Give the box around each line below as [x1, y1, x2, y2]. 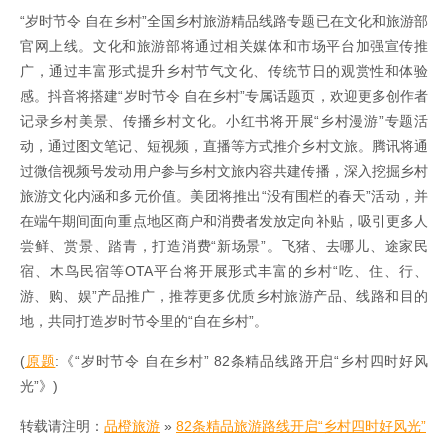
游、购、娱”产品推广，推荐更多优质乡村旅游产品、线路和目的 [20, 288, 428, 305]
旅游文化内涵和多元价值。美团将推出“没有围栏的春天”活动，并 [20, 188, 428, 205]
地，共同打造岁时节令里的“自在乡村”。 [20, 313, 268, 330]
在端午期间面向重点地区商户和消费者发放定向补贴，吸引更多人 [20, 213, 428, 230]
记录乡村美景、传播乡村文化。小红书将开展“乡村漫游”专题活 [20, 113, 428, 130]
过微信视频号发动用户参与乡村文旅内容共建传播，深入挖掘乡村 [20, 163, 428, 180]
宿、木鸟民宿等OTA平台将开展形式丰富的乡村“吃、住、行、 [20, 263, 428, 280]
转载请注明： [20, 418, 104, 435]
